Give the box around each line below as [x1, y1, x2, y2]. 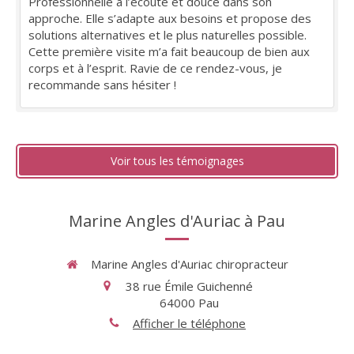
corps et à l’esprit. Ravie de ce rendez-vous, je [28, 60, 282, 77]
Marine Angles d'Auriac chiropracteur [90, 256, 288, 273]
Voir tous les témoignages [110, 153, 244, 169]
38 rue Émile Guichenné [126, 277, 253, 294]
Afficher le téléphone [133, 314, 246, 331]
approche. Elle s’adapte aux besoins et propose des [28, 10, 311, 27]
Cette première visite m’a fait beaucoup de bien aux [28, 43, 310, 60]
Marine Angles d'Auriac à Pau [69, 210, 285, 232]
